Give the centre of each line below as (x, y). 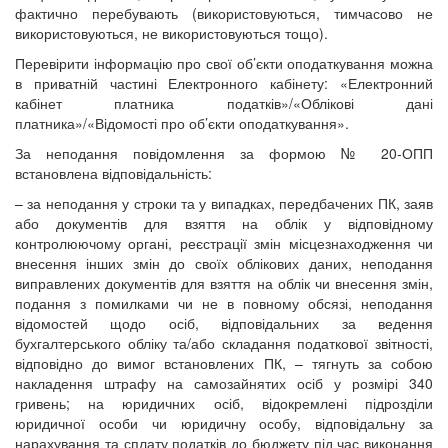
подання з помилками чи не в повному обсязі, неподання (224, 303)
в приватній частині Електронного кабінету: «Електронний (224, 83)
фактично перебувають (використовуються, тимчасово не (224, 13)
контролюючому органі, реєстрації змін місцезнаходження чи (224, 243)
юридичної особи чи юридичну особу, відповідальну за (224, 423)
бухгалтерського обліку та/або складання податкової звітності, (224, 343)
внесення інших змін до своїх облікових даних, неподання (224, 263)
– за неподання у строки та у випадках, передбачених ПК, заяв (224, 203)
